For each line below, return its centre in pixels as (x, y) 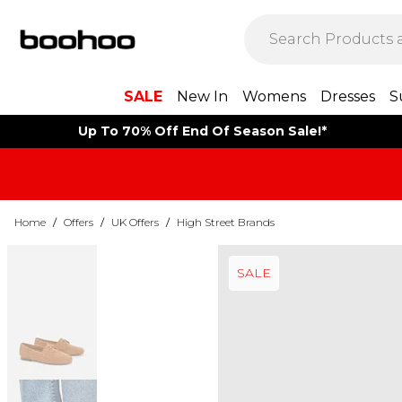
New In (202, 96)
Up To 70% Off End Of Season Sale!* (202, 131)
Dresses (347, 96)
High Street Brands (226, 222)
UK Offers (135, 222)
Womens (274, 96)
